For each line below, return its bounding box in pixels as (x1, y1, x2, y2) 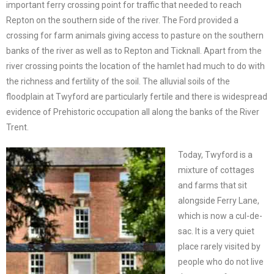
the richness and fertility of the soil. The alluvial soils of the (6, 76, 230, 86)
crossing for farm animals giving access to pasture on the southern (6, 30, 264, 40)
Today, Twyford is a (178, 149, 253, 160)
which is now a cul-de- (178, 210, 262, 221)
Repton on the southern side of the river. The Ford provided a (6, 15, 239, 25)
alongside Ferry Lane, (178, 195, 259, 206)
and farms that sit (178, 180, 247, 190)
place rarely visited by (178, 241, 261, 251)
